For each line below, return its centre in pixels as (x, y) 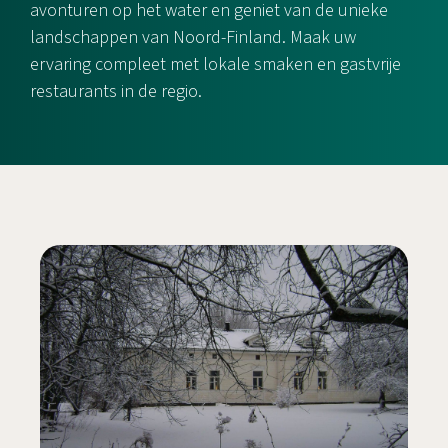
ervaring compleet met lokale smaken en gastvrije (215, 64)
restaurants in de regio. (116, 91)
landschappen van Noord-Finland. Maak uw (193, 37)
